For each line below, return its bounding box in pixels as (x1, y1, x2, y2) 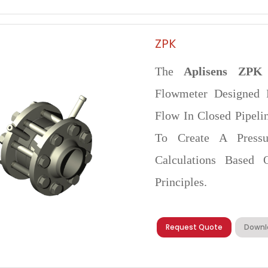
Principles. (155, 175, 208, 188)
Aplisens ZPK (184, 65, 263, 78)
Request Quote (166, 222, 223, 232)
